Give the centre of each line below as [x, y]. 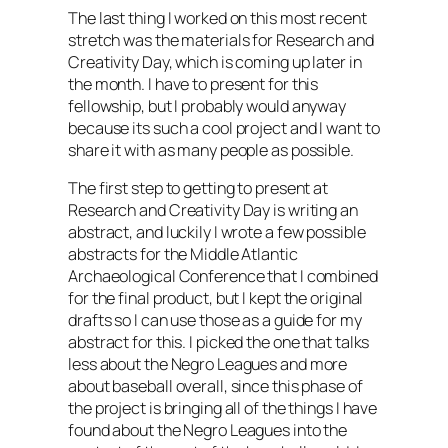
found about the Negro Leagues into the [208, 430]
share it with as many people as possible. [211, 149]
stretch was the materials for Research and [221, 39]
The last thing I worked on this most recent [217, 17]
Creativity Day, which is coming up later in [215, 61]
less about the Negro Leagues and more [208, 364]
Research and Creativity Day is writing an [213, 210]
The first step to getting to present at [198, 188]
